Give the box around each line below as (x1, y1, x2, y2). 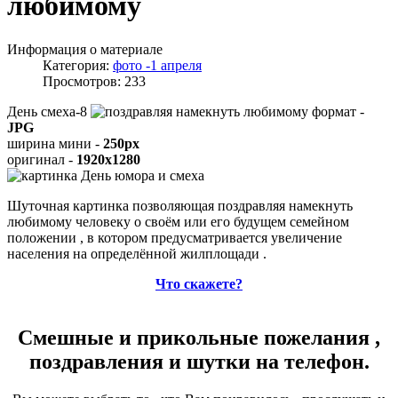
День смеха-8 (7, 103, 91, 119)
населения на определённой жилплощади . (7, 245, 267, 261)
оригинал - (7, 151, 76, 167)
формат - (312, 103, 364, 119)
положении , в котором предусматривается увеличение (7, 229, 342, 245)
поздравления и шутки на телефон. (28, 349, 370, 373)
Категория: (43, 57, 113, 73)
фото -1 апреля (113, 57, 202, 73)
